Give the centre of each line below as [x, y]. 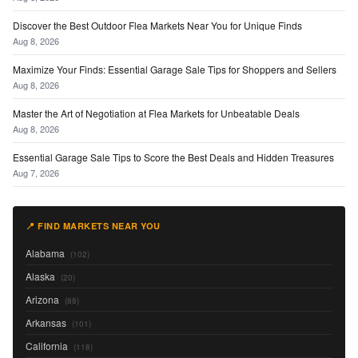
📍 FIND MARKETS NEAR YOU [93, 226]
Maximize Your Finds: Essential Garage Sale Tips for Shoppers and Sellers [175, 70]
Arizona [44, 300]
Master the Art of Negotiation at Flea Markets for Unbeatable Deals [156, 113]
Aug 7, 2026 [36, 173]
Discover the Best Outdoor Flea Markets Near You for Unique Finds [157, 26]
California [48, 346]
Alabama [46, 253]
